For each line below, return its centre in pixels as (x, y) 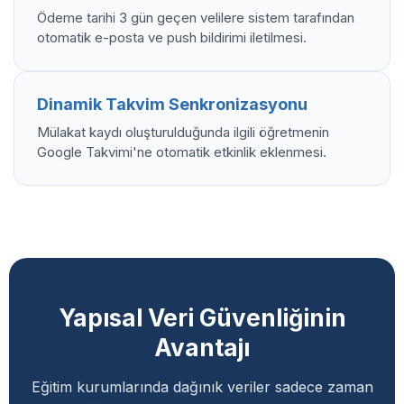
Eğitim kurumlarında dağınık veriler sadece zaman (202, 386)
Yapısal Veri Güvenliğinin (202, 317)
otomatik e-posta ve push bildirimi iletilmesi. (172, 37)
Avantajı (202, 347)
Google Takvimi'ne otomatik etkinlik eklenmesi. (182, 151)
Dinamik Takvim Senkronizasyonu (172, 104)
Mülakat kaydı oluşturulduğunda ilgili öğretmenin (183, 132)
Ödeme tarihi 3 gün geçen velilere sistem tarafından (196, 17)
